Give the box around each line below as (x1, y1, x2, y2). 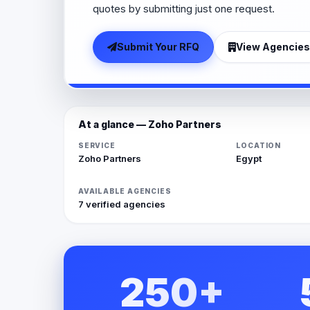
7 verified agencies (78, 198, 165, 210)
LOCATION (235, 140, 281, 149)
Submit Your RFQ (116, 41, 199, 53)
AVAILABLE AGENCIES (78, 186, 172, 195)
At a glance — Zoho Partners (78, 118, 221, 130)
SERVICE (78, 140, 116, 149)
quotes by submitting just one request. (92, 2, 275, 15)
